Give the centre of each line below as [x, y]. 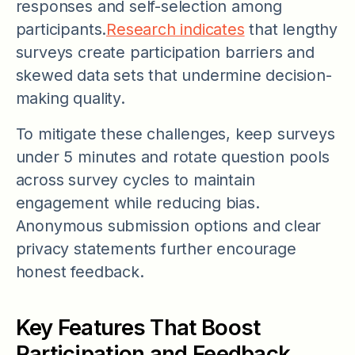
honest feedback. [80, 271]
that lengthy [291, 29]
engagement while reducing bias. [137, 202]
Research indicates [176, 29]
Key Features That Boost [138, 327]
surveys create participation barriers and [165, 52]
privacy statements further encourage [156, 248]
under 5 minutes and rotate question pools [172, 157]
